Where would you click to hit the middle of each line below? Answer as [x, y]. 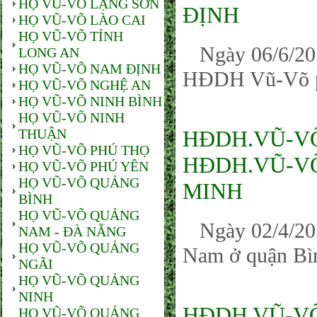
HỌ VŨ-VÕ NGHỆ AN [85, 85]
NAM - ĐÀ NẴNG [72, 231]
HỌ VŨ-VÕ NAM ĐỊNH [90, 69]
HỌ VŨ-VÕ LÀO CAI [82, 20]
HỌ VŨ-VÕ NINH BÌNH [90, 101]
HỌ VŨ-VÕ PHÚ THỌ [84, 150]
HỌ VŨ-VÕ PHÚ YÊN [83, 166]
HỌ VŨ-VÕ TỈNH [71, 36]
